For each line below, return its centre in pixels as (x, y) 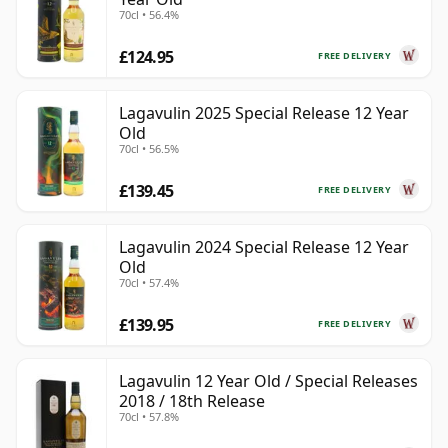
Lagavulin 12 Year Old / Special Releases (268, 381)
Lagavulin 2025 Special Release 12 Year (264, 113)
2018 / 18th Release (192, 401)
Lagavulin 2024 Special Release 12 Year (264, 247)
